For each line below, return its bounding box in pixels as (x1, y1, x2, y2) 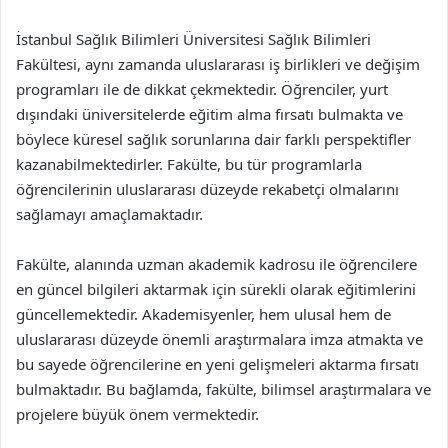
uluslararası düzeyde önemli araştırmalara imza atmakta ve (16, 328, 423, 349)
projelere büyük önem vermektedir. (16, 403, 259, 424)
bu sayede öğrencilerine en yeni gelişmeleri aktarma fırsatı (16, 353, 419, 374)
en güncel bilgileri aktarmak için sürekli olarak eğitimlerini (16, 278, 416, 299)
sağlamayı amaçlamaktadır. (16, 203, 203, 224)
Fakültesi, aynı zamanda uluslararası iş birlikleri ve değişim (16, 53, 420, 74)
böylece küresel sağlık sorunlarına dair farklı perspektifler (16, 128, 411, 149)
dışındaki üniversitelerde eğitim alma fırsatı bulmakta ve (16, 103, 403, 124)
